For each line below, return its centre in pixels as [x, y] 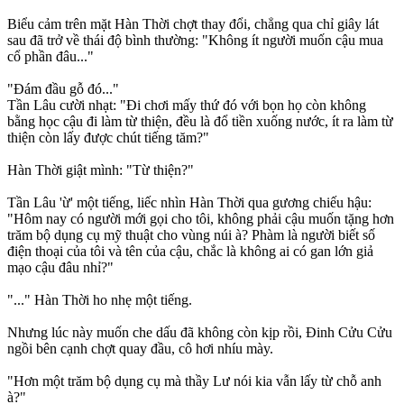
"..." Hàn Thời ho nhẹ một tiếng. [100, 300]
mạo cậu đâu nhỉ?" [60, 268]
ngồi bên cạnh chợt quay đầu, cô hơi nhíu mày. [140, 349]
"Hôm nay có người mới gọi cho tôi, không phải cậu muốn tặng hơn [201, 219]
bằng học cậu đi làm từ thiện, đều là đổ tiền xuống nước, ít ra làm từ [200, 122]
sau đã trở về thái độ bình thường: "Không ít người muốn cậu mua [195, 41]
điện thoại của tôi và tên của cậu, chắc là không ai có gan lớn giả [190, 252]
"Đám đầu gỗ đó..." [63, 89]
